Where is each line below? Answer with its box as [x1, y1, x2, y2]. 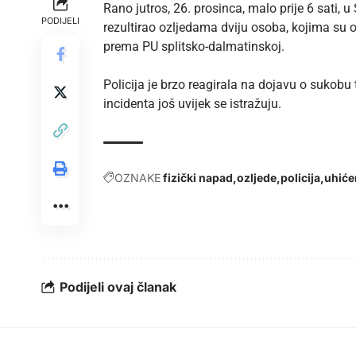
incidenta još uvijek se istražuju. [103, 95, 281, 111]
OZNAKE [114, 170, 161, 184]
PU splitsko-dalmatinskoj [142, 38, 281, 54]
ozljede [237, 170, 277, 184]
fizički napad [163, 170, 233, 184]
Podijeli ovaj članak [60, 279, 176, 296]
